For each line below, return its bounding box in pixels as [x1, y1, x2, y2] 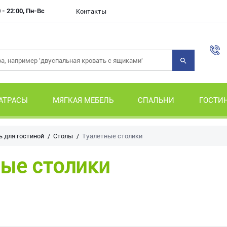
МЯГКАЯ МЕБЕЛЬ [52, 96, 113, 105]
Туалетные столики [82, 132, 142, 140]
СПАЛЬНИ [138, 96, 175, 105]
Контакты [76, 8, 106, 15]
